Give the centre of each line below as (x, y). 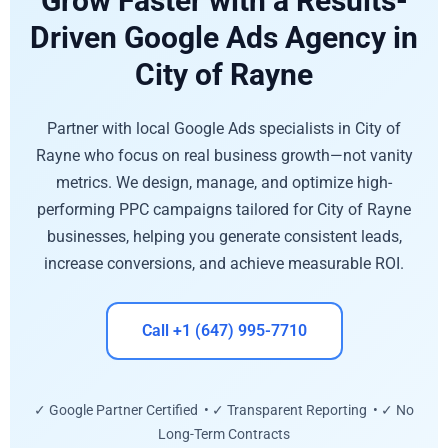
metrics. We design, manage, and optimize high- (224, 182)
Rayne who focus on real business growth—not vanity (224, 155)
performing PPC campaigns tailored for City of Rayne (224, 209)
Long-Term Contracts (224, 434)
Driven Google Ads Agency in (224, 37)
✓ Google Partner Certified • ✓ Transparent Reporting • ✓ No (224, 410)
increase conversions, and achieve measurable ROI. (224, 263)
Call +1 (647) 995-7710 (224, 331)
